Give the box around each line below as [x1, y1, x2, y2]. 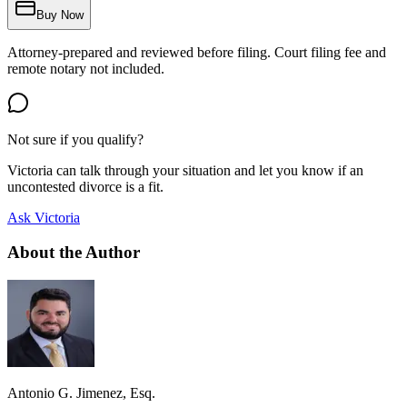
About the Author [7, 243, 140, 263]
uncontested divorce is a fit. [7, 178, 164, 194]
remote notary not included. [7, 60, 164, 76]
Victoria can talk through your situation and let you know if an [7, 162, 363, 178]
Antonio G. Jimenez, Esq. [7, 385, 155, 402]
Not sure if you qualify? [7, 131, 144, 147]
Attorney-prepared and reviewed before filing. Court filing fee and [7, 44, 386, 60]
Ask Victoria [7, 209, 80, 225]
